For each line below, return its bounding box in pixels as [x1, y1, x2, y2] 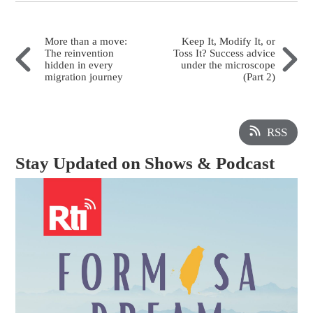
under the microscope [180, 59, 275, 71]
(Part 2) [242, 71, 275, 82]
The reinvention [45, 47, 115, 59]
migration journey [45, 71, 124, 82]
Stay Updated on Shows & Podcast [15, 154, 275, 173]
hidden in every [45, 59, 114, 71]
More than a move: [45, 35, 128, 47]
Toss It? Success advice [173, 47, 275, 59]
